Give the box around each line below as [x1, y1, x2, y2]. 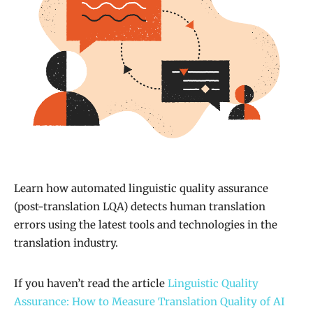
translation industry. [14, 236, 118, 250]
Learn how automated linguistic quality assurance [14, 182, 268, 196]
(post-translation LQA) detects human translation [14, 200, 265, 214]
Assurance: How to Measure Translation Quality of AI [14, 295, 285, 309]
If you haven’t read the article [14, 277, 168, 291]
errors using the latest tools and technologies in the [14, 218, 277, 232]
